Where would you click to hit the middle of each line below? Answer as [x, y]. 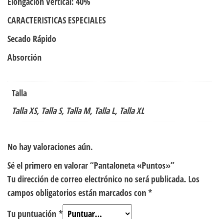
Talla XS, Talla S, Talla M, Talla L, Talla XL [78, 110]
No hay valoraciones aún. [50, 146]
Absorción [24, 57]
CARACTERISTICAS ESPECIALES [56, 20]
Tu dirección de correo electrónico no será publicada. [97, 179]
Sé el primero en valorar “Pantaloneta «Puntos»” [91, 165]
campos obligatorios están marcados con [78, 192]
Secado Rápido [32, 38]
